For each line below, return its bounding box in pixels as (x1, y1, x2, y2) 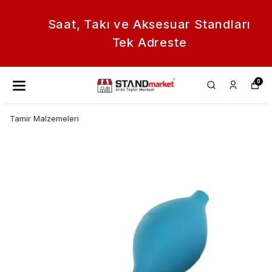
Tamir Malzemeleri (10, 114, 79, 123)
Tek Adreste (98, 35, 174, 50)
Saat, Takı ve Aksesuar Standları (34, 17, 238, 32)
